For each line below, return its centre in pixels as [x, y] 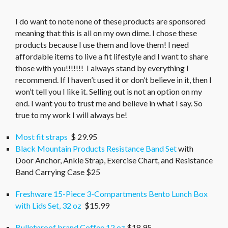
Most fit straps [43, 136]
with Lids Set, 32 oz [48, 205]
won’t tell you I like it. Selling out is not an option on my [109, 91]
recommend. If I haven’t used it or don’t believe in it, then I [113, 79]
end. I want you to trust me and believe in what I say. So [109, 103]
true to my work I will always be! [71, 115]
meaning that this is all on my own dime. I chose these [106, 33]
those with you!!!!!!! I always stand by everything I [102, 68]
